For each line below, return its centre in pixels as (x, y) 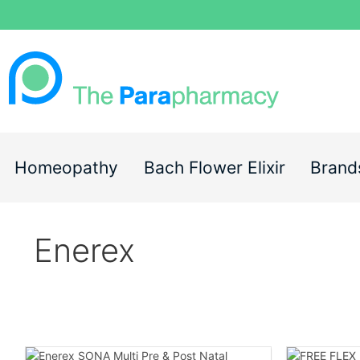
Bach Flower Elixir (214, 168)
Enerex (84, 251)
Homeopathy (66, 168)
